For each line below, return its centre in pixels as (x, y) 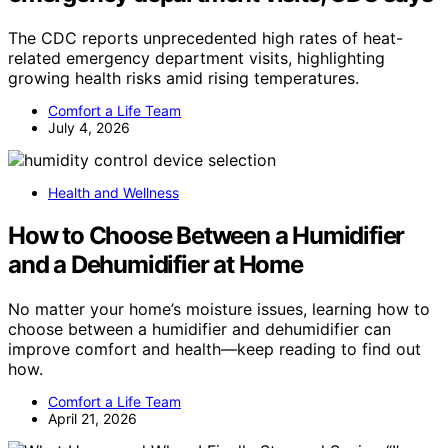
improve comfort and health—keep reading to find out (214, 349)
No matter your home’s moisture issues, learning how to (219, 309)
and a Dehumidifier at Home (155, 265)
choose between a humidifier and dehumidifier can (199, 329)
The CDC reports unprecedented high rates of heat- (205, 38)
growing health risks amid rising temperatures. (183, 78)
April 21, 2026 (92, 419)
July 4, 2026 (89, 128)
